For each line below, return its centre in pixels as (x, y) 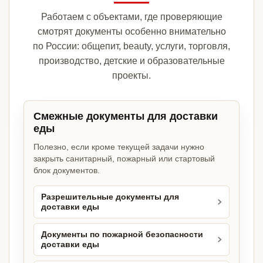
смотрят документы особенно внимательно (131, 32)
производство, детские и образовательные (131, 61)
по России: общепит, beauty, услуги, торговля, (131, 46)
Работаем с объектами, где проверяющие (131, 17)
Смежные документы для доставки (126, 117)
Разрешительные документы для (110, 197)
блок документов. (67, 171)
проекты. (131, 76)
